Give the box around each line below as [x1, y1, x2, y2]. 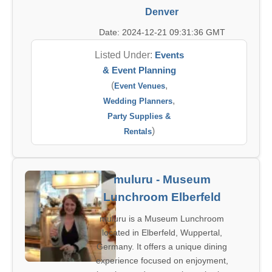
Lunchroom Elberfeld [103, 191, 221, 203]
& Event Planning [102, 65, 176, 75]
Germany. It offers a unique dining [97, 242, 227, 251]
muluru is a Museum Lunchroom [100, 214, 224, 223]
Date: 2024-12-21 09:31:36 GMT [98, 27, 225, 37]
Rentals [123, 127, 152, 136]
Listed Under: [94, 50, 155, 60]
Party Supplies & [107, 112, 171, 121]
